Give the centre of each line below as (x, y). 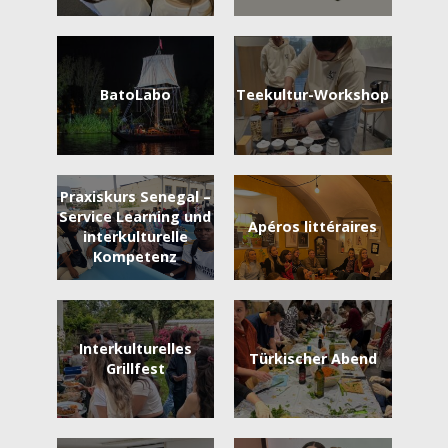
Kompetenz (135, 256)
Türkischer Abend (312, 358)
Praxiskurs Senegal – (135, 196)
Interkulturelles (135, 348)
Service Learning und (135, 216)
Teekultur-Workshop (313, 95)
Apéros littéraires (313, 226)
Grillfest (135, 368)
